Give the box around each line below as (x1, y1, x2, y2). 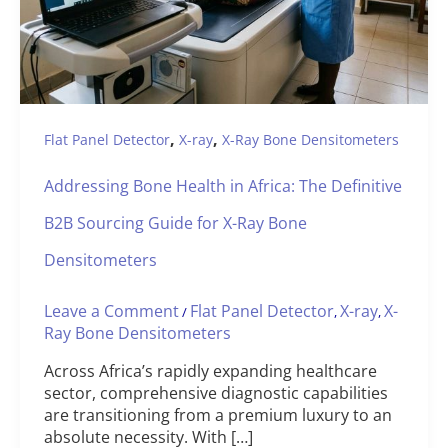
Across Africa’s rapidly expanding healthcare (44, 360, 377, 383)
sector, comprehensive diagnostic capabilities (44, 382, 388, 405)
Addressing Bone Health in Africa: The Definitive (44, 175, 402, 198)
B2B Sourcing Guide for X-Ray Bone (44, 212, 307, 235)
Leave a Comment (44, 300, 179, 323)
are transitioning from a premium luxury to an (44, 404, 392, 427)
